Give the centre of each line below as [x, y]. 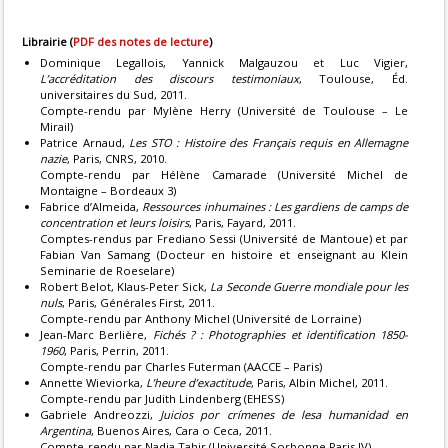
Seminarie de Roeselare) [107, 270]
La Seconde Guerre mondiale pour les [309, 286]
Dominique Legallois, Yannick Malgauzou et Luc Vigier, [224, 62]
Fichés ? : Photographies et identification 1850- [280, 334]
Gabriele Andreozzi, [100, 414]
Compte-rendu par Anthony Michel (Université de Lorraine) [200, 318]
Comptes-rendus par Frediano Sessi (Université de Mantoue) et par [224, 238]
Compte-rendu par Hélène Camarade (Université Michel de [224, 174]
